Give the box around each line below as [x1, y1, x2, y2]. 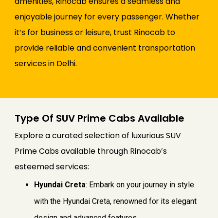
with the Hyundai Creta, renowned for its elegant [34, 197, 197, 206]
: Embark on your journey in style [86, 180, 194, 190]
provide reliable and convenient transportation [15, 42, 195, 54]
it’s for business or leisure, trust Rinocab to [15, 27, 175, 38]
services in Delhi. [15, 58, 77, 70]
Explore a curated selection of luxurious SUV [15, 130, 181, 142]
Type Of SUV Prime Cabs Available [15, 111, 184, 126]
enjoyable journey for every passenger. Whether [15, 11, 200, 23]
